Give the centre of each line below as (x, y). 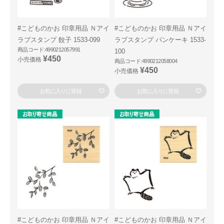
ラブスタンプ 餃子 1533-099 (59, 40)
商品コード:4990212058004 (146, 61)
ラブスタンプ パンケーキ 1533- (160, 40)
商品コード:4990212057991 (49, 49)
